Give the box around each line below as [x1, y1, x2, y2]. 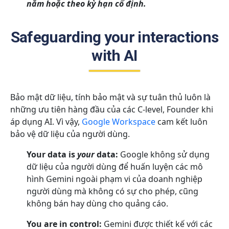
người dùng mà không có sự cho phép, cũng [27, 186, 198, 197]
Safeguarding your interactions [10, 28, 219, 47]
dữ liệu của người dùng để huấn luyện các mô [27, 161, 203, 173]
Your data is [27, 149, 77, 161]
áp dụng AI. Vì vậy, [10, 116, 82, 128]
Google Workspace [82, 116, 155, 128]
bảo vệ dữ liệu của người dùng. [10, 128, 130, 140]
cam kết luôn [155, 116, 208, 128]
